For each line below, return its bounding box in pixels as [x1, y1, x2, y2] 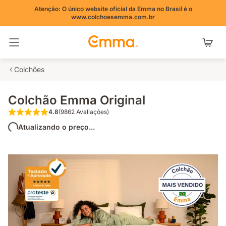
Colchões [14, 65, 44, 74]
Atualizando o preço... [18, 123, 95, 131]
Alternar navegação [20, 42, 85, 51]
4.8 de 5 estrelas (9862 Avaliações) [58, 111, 176, 121]
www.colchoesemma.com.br [71, 13, 155, 21]
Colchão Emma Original [8, 93, 145, 107]
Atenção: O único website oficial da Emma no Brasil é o [34, 5, 192, 13]
